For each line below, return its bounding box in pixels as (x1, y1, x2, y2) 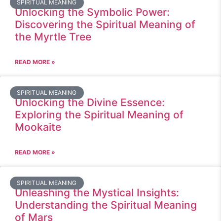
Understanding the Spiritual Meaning (15, 199, 197, 211)
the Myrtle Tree (15, 31, 91, 43)
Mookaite (15, 121, 61, 133)
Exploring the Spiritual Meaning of (15, 109, 184, 121)
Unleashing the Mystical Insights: (15, 186, 179, 199)
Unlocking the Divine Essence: (15, 96, 165, 109)
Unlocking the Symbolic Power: (15, 6, 170, 18)
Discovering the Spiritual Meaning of (15, 18, 195, 31)
